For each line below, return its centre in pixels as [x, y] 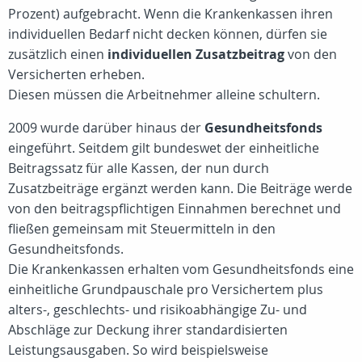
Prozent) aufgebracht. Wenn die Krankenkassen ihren [170, 14]
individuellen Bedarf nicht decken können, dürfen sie [168, 34]
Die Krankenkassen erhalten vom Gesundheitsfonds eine [181, 269]
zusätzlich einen [58, 54]
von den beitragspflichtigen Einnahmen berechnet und [175, 208]
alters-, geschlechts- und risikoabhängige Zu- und [158, 309]
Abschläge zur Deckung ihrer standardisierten [148, 330]
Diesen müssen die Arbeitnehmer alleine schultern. [164, 95]
